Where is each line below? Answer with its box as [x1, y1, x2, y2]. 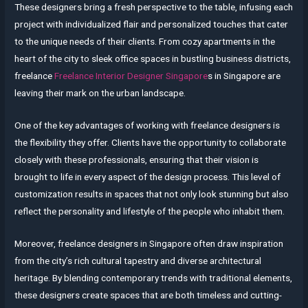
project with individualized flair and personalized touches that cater [14, 18, 289, 30]
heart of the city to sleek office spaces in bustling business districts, [14, 52, 291, 64]
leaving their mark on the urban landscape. [14, 87, 186, 98]
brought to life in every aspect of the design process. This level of [14, 170, 281, 182]
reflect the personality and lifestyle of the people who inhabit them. [14, 205, 285, 217]
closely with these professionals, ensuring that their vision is [14, 153, 259, 165]
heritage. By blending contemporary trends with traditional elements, [14, 272, 293, 283]
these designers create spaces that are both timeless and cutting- [14, 289, 283, 300]
